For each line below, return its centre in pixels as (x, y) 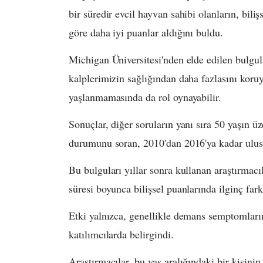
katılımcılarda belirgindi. (121, 235)
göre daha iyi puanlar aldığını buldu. (146, 33)
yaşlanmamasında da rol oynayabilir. (145, 97)
